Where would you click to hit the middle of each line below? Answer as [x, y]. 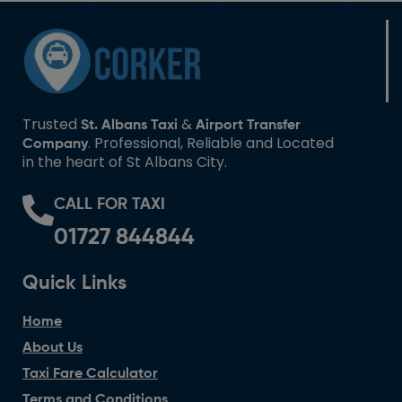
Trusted [52, 125]
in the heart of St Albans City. [125, 162]
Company [55, 145]
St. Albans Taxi [129, 126]
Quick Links [74, 284]
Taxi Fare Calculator [90, 375]
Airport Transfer [248, 126]
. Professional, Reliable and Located [211, 144]
